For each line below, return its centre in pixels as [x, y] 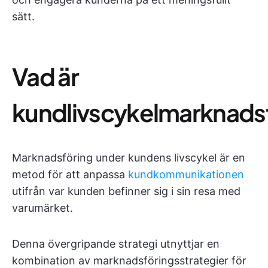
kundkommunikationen [186, 174]
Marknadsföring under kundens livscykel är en [129, 158]
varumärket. [42, 208]
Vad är [45, 76]
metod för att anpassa [70, 174]
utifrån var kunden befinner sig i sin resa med [126, 191]
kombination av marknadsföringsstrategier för [129, 261]
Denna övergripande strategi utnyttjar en [116, 244]
